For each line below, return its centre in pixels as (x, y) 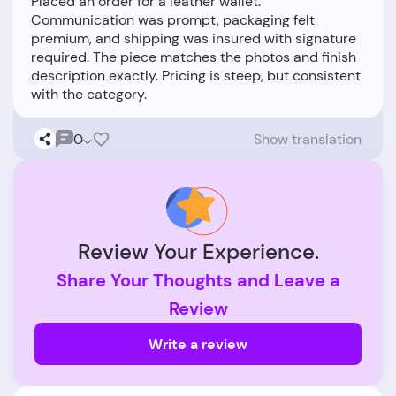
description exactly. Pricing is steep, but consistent (196, 76)
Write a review (198, 344)
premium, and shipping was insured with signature (194, 39)
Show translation (308, 139)
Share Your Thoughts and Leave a (198, 281)
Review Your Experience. (198, 252)
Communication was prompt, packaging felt (173, 20)
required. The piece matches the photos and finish (194, 57)
